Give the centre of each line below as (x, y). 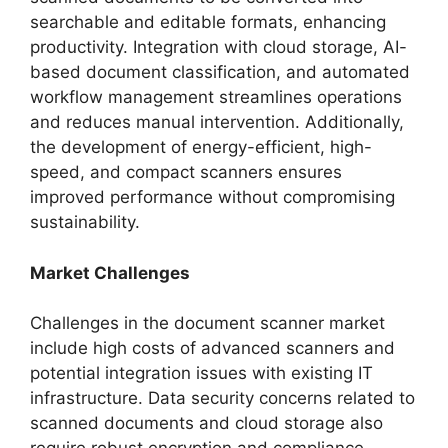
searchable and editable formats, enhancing (208, 22)
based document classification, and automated (220, 72)
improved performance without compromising (212, 197)
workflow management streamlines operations (216, 97)
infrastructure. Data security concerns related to (222, 398)
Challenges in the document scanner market (207, 323)
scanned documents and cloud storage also (206, 423)
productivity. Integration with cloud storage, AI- (218, 47)
